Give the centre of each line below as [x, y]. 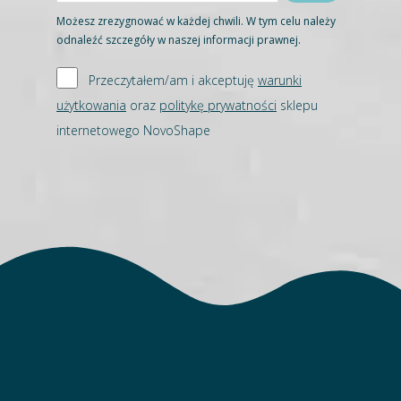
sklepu [297, 105]
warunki [280, 80]
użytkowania [91, 105]
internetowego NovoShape [133, 130]
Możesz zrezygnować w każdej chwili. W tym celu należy [196, 21]
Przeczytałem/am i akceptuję [173, 80]
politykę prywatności [218, 105]
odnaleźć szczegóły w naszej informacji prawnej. [179, 39]
